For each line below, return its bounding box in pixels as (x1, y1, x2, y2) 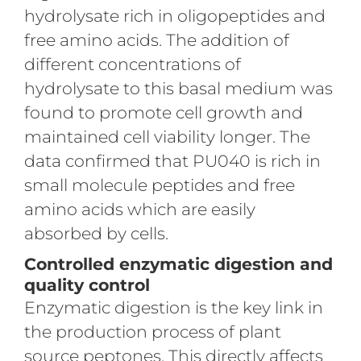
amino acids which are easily (23, 198, 255, 219)
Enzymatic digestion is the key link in (23, 297, 323, 317)
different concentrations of (23, 53, 241, 74)
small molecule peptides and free (23, 174, 295, 195)
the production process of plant (23, 321, 281, 342)
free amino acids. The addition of (23, 29, 289, 50)
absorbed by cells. (23, 222, 168, 243)
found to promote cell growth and (23, 102, 303, 122)
